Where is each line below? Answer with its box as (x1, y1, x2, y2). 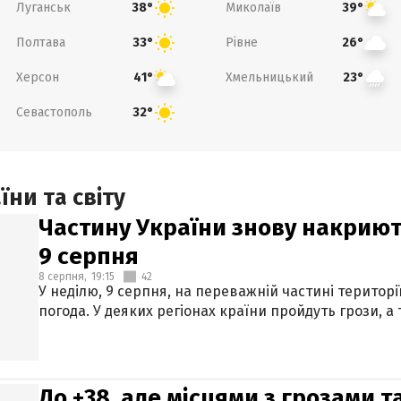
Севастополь (15, 104, 92, 120)
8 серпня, (38, 270, 87, 283)
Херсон (15, 69, 59, 85)
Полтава (15, 34, 65, 50)
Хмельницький (226, 69, 313, 85)
